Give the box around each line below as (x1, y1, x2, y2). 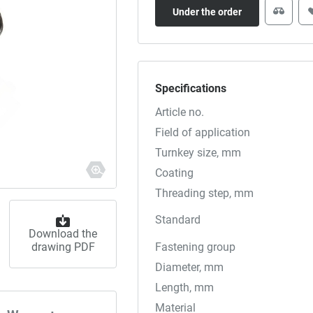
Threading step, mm (155, 187, 254, 200)
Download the (29, 226, 98, 240)
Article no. (155, 105, 205, 119)
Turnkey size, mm (155, 146, 242, 159)
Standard (155, 213, 201, 226)
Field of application (155, 126, 251, 139)
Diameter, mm (155, 261, 224, 274)
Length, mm (155, 281, 214, 294)
